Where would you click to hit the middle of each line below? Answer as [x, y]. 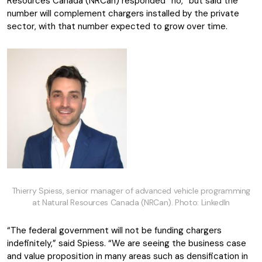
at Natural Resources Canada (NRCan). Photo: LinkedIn [131, 202]
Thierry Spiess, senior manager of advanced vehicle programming [131, 191]
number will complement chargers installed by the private [123, 13]
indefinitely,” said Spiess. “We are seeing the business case [127, 243]
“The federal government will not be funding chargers [114, 230]
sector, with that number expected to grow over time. [118, 26]
